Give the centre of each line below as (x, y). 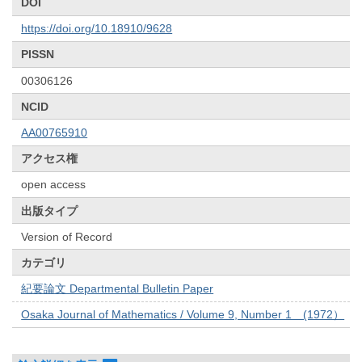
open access (54, 185)
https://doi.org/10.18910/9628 (97, 29)
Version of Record (67, 236)
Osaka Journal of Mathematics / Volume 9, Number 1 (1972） (183, 315)
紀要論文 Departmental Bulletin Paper (118, 289)
